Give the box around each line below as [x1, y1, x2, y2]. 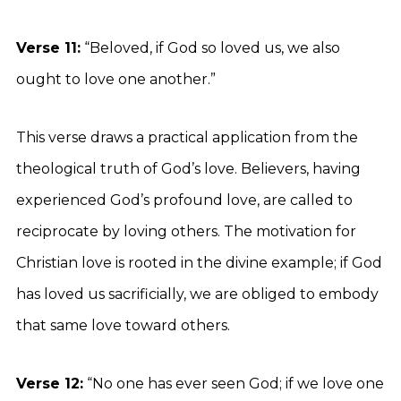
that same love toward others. [16, 317, 230, 334]
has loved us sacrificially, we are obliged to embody [16, 286, 379, 303]
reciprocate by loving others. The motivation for [16, 223, 356, 240]
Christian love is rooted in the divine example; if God [16, 254, 382, 271]
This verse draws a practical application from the [16, 129, 358, 146]
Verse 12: [16, 375, 83, 392]
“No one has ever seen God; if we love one [83, 375, 384, 392]
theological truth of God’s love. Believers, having [16, 160, 361, 177]
